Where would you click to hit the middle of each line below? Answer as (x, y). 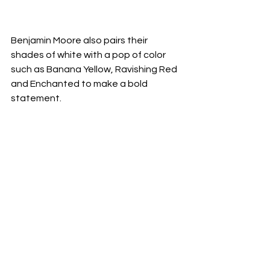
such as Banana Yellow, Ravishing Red (95, 69)
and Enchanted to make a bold (80, 83)
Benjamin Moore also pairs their (80, 40)
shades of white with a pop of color (89, 55)
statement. (36, 98)
